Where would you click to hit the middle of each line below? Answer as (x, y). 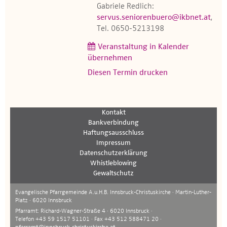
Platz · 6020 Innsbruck (44, 201)
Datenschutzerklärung (113, 153)
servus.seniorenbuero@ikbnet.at (154, 18)
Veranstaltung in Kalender (143, 47)
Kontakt (113, 112)
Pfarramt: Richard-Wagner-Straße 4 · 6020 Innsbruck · (84, 211)
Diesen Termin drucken (128, 73)
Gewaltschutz (113, 173)
